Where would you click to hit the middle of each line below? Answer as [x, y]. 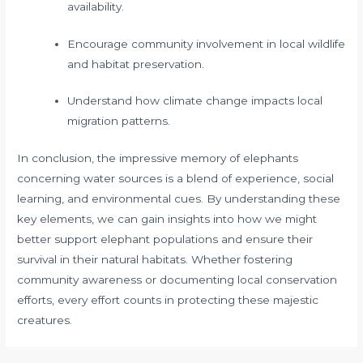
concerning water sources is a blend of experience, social [176, 178]
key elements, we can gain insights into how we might [167, 218]
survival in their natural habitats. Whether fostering [155, 259]
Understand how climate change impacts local [194, 101]
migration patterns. [118, 121]
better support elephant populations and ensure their [165, 239]
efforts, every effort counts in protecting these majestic [168, 299]
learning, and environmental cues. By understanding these [179, 198]
